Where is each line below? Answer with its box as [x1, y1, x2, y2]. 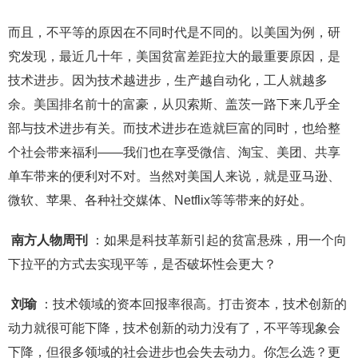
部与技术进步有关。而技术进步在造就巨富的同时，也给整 [8, 121, 340, 135]
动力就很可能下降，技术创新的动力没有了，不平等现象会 [8, 320, 340, 335]
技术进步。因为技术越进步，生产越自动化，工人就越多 [8, 73, 328, 87]
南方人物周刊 [8, 233, 91, 247]
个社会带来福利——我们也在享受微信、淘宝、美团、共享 [8, 145, 340, 159]
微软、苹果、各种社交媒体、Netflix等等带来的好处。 [8, 193, 312, 207]
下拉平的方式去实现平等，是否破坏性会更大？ [8, 257, 276, 271]
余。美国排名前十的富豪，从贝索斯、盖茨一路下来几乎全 [8, 97, 340, 111]
